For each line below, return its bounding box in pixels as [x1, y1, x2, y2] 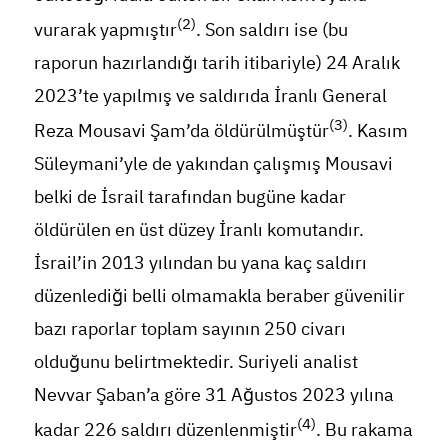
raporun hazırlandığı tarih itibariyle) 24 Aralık [33, 48, 400, 76]
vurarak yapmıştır [33, 15, 177, 43]
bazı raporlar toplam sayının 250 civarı [33, 314, 346, 342]
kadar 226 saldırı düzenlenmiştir [33, 415, 297, 443]
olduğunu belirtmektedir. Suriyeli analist [33, 347, 358, 375]
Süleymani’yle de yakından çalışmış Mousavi [33, 149, 393, 177]
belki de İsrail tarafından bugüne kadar [33, 182, 346, 210]
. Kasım [347, 116, 408, 144]
